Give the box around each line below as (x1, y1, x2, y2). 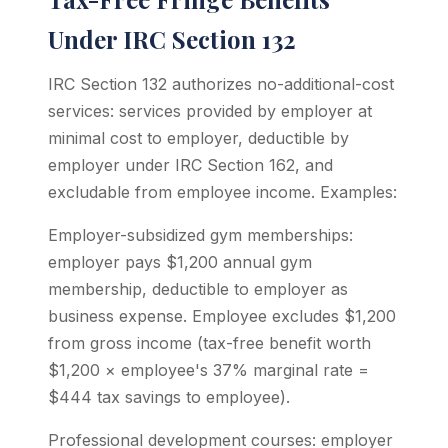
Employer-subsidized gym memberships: (48, 225, 353, 245)
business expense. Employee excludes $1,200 (48, 306, 396, 326)
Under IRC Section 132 (48, 23, 296, 55)
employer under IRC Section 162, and (48, 155, 333, 175)
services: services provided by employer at (48, 101, 372, 121)
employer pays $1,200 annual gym (48, 252, 312, 272)
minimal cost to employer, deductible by (48, 128, 349, 148)
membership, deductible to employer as (48, 279, 348, 299)
